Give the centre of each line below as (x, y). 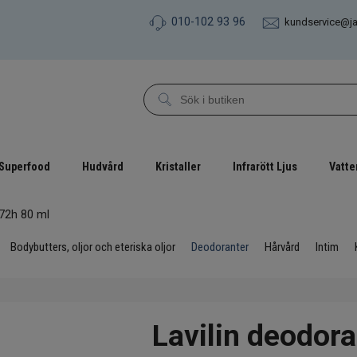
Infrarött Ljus (265, 167)
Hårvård (282, 247)
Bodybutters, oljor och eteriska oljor (93, 247)
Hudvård (103, 167)
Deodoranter (220, 247)
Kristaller (178, 167)
